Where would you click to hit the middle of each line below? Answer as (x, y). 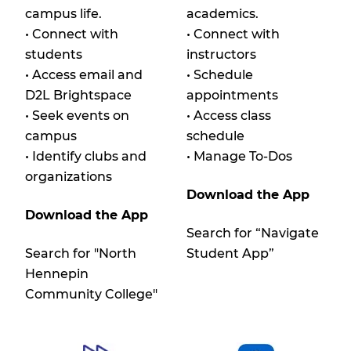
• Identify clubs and (86, 157)
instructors (221, 55)
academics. (223, 14)
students (54, 55)
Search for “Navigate (253, 233)
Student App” (232, 254)
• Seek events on (77, 116)
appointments (232, 96)
